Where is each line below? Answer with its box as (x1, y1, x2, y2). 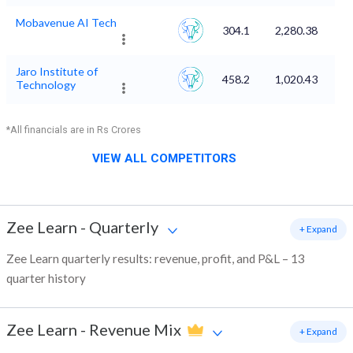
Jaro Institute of (16, 65, 98, 79)
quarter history (6, 271, 86, 286)
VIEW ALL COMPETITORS (92, 151, 236, 166)
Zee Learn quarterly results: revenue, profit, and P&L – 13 (6, 251, 305, 266)
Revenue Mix (89, 320, 181, 340)
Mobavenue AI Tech (16, 16, 117, 30)
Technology (16, 78, 76, 92)
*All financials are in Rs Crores (6, 124, 141, 136)
